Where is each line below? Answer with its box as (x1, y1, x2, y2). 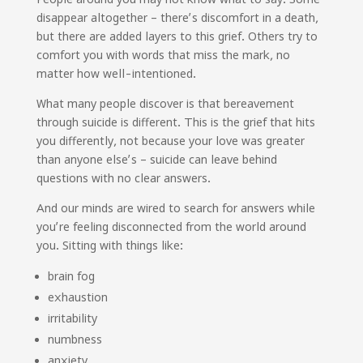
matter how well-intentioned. (36, 66, 196, 81)
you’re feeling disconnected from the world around (36, 220, 306, 234)
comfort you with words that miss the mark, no (36, 48, 290, 62)
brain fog (47, 269, 95, 284)
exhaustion (47, 290, 108, 305)
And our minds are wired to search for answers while (36, 201, 315, 216)
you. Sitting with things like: (36, 238, 183, 253)
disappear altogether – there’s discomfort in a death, (36, 11, 318, 25)
